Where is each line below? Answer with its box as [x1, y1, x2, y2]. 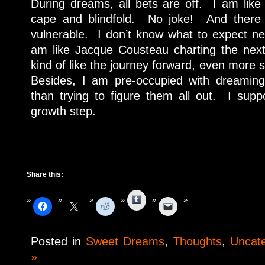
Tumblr [141, 193, 167, 203]
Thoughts [173, 234, 222, 248]
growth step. [31, 105, 96, 118]
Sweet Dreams [86, 234, 164, 248]
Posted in [31, 234, 86, 248]
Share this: [27, 170, 63, 179]
